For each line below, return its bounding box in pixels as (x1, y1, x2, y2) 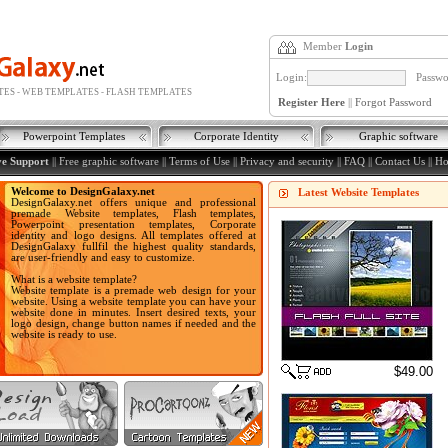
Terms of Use (168, 156, 230, 167)
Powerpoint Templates (23, 131, 125, 142)
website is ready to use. (11, 329, 117, 340)
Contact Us (374, 156, 425, 167)
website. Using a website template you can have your (11, 296, 256, 307)
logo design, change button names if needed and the (11, 318, 256, 329)
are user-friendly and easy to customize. (11, 252, 195, 263)
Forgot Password (355, 97, 432, 108)
